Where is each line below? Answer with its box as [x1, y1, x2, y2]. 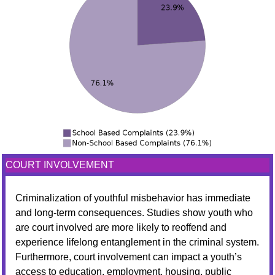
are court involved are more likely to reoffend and [15, 222, 227, 233]
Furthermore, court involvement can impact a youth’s [15, 252, 242, 262]
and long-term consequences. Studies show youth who [15, 207, 253, 218]
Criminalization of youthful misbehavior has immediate [15, 193, 250, 203]
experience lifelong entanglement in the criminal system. [15, 237, 259, 247]
